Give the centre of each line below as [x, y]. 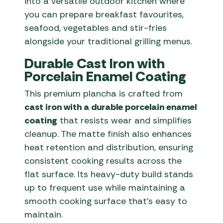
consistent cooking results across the [103, 161]
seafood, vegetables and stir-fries [96, 28]
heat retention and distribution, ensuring [109, 148]
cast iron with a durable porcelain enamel [111, 107]
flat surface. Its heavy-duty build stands [109, 174]
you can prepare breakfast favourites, [104, 15]
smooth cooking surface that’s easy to [106, 201]
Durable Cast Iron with [95, 64]
